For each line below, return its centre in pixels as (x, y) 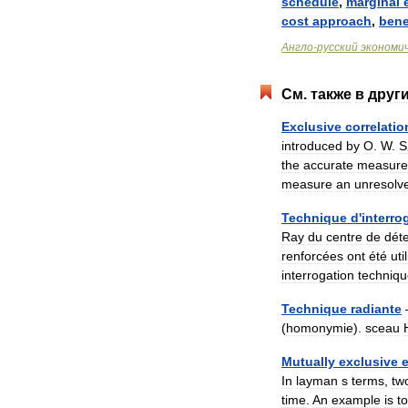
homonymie (320, 328)
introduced (312, 146)
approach (342, 21)
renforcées (312, 256)
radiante (376, 309)
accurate (328, 165)
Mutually (308, 362)
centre (344, 237)
